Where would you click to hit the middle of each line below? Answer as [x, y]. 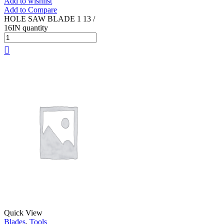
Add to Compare [30, 10]
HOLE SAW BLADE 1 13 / [49, 19]
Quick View [23, 213]
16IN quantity [26, 28]
